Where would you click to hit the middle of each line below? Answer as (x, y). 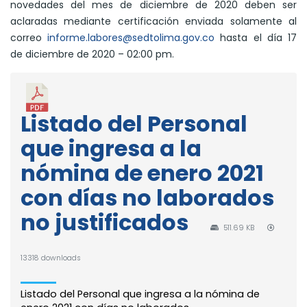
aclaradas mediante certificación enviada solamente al (153, 22)
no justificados (105, 223)
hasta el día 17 (256, 38)
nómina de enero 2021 (142, 173)
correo (29, 38)
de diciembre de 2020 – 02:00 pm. (92, 54)
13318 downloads (51, 258)
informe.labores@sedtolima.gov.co (131, 38)
